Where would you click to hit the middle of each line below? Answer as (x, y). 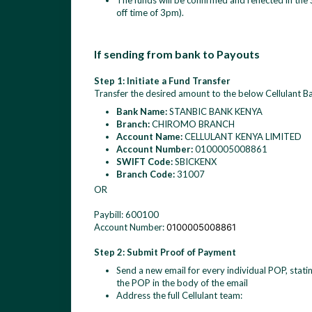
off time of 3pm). (150, 13)
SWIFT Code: (145, 162)
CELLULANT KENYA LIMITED (242, 136)
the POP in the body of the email (182, 283)
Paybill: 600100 (126, 214)
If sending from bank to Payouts (177, 54)
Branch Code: (146, 174)
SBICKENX (195, 162)
